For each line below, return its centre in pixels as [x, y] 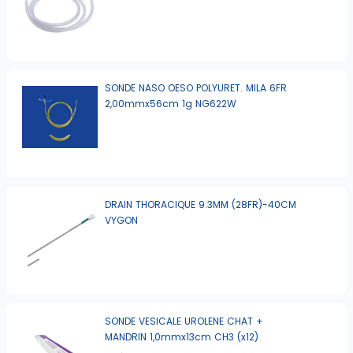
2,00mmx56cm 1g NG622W [171, 104]
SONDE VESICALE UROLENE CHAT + [184, 321]
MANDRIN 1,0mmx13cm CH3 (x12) [182, 337]
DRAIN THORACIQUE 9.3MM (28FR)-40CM [201, 205]
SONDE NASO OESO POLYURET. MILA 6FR [196, 88]
